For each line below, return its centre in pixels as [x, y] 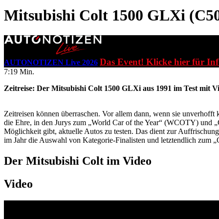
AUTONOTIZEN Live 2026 [51, 63]
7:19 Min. [19, 72]
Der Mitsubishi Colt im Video [78, 161]
